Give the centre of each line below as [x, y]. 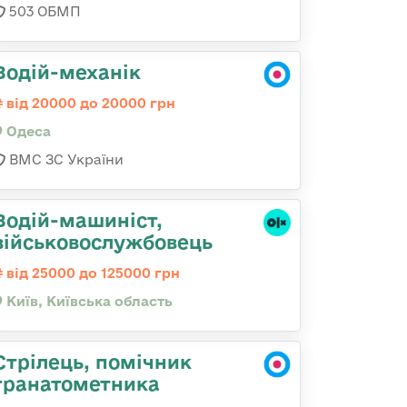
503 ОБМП [43, 11]
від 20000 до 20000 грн [89, 103]
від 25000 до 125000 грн [91, 273]
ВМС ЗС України [65, 159]
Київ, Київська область [88, 301]
